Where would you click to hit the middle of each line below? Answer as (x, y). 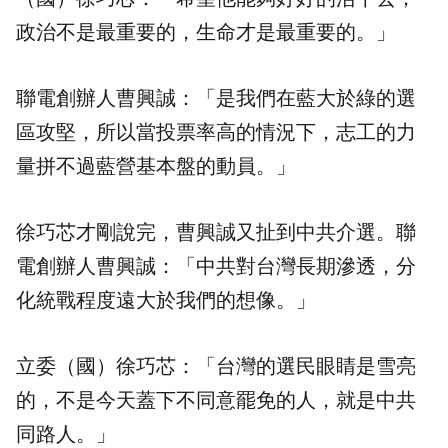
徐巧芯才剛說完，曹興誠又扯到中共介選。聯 (216, 232)
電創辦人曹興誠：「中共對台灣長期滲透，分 (216, 266)
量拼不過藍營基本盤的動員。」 (156, 166)
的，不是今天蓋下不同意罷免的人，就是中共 (216, 400)
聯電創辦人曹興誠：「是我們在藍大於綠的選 (216, 98)
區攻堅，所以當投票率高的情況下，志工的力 (216, 132)
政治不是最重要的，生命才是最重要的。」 (206, 32)
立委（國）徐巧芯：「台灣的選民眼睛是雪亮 (216, 366)
